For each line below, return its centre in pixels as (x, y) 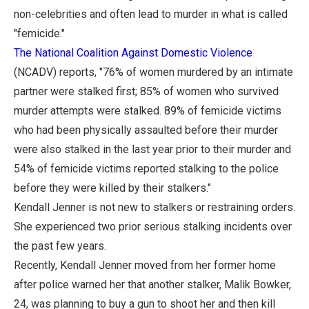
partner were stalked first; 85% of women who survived (146, 91)
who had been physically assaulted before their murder (146, 130)
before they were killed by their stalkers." (112, 188)
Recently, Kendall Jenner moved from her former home (145, 265)
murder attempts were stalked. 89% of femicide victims (148, 110)
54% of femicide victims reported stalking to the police (146, 168)
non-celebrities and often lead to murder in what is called (151, 14)
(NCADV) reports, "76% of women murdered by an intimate (153, 72)
